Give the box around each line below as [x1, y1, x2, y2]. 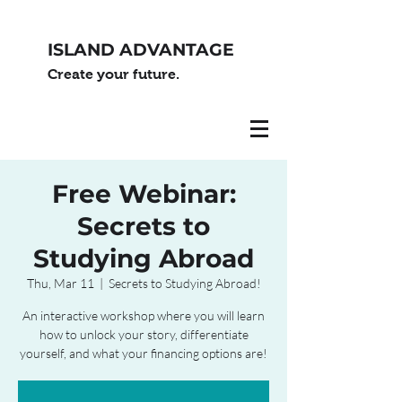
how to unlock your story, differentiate [39, 327, 249, 342]
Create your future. [48, 66, 179, 82]
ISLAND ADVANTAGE [48, 39, 234, 60]
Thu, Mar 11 [26, 275, 94, 291]
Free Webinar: [51, 179, 236, 209]
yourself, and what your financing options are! [20, 345, 267, 361]
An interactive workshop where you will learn [22, 308, 265, 323]
